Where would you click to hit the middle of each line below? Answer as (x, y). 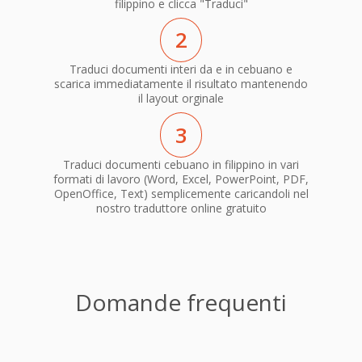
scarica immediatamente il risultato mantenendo (181, 84)
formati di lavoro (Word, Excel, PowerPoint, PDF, (181, 179)
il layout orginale (181, 99)
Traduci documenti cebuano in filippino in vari (181, 164)
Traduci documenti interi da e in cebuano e (181, 69)
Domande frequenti (181, 302)
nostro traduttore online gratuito (181, 208)
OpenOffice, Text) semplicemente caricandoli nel (181, 193)
